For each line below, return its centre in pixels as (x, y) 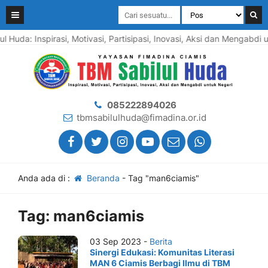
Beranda (102, 178)
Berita (161, 241)
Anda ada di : (45, 178)
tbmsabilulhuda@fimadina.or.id (141, 118)
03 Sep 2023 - (120, 241)
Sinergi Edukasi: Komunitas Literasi (162, 252)
